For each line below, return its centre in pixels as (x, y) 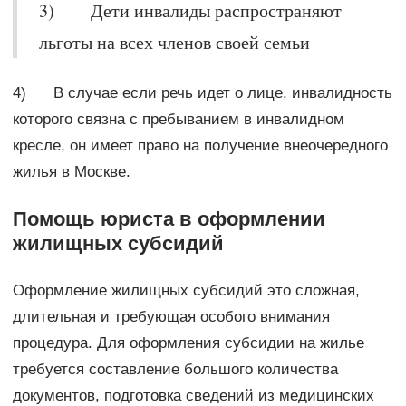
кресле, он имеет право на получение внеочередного (200, 145)
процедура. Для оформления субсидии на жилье (188, 343)
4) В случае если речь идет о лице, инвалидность (202, 92)
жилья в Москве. (71, 171)
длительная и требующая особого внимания (171, 316)
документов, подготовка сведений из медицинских (193, 395)
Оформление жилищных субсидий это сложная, (186, 290)
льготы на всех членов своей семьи (174, 42)
